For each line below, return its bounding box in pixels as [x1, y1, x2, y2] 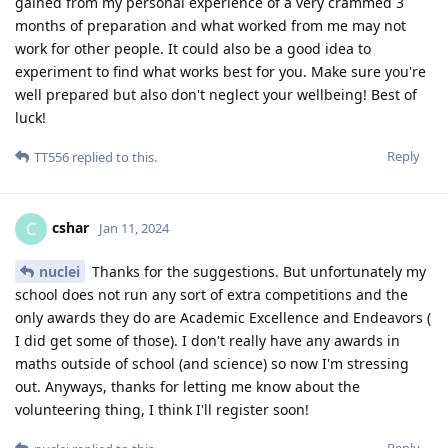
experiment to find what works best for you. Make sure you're [15, 61, 426, 81]
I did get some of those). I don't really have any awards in [15, 330, 400, 350]
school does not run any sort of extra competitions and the [15, 284, 408, 304]
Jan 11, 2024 [99, 218, 169, 237]
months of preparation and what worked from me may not [15, 15, 406, 35]
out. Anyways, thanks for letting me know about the [15, 376, 360, 396]
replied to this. [69, 147, 157, 166]
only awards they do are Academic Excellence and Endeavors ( [15, 307, 431, 327]
